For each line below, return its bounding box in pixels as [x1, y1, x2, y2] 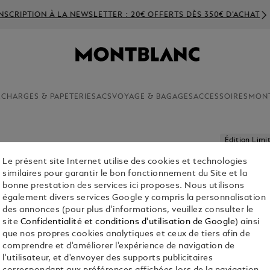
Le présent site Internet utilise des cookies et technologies [2, 158, 248, 166]
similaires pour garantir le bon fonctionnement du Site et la [2, 170, 248, 178]
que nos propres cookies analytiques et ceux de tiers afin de [2, 230, 251, 239]
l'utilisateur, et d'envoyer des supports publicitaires [2, 254, 213, 263]
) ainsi [235, 218, 260, 227]
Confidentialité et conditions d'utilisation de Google [20, 218, 236, 227]
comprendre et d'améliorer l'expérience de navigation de [2, 242, 235, 251]
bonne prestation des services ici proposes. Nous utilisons [2, 182, 245, 190]
